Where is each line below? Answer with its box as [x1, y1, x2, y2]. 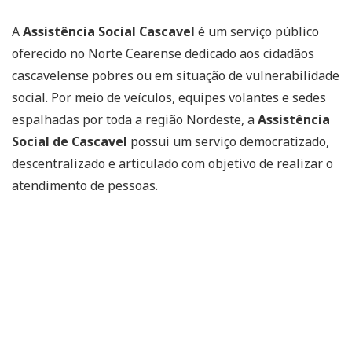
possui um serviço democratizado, [127, 133, 329, 150]
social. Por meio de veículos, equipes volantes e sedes [12, 89, 326, 106]
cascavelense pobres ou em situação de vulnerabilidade [12, 67, 339, 84]
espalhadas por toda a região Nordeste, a [12, 111, 258, 128]
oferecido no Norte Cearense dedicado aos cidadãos [12, 45, 314, 62]
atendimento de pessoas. [12, 177, 158, 194]
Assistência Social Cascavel [23, 23, 195, 40]
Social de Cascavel [12, 133, 127, 150]
